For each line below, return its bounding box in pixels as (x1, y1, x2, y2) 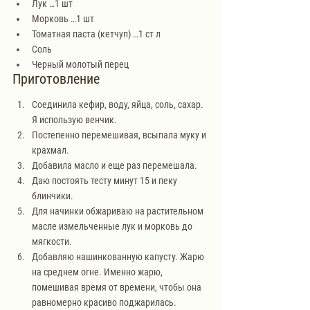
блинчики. (32, 190, 73, 201)
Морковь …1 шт (32, 12, 94, 24)
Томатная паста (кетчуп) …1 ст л (32, 28, 161, 39)
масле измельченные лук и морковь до (32, 220, 194, 232)
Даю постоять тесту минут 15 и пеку (32, 174, 179, 186)
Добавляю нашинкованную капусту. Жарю (32, 250, 206, 262)
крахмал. (32, 144, 69, 156)
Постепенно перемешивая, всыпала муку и (32, 129, 208, 140)
